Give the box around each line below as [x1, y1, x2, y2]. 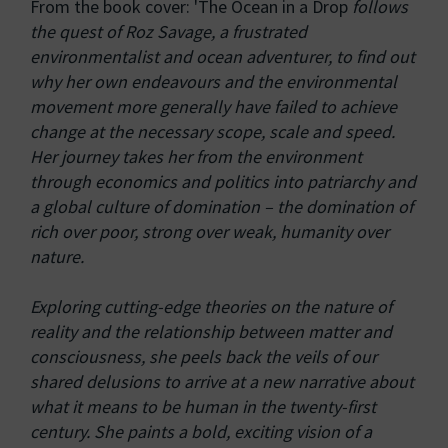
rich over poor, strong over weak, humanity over [30, 220, 389, 244]
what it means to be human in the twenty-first [30, 395, 376, 419]
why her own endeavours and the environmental [30, 70, 397, 94]
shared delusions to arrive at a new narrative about [30, 370, 414, 394]
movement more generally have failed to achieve [30, 95, 397, 119]
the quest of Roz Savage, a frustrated [30, 20, 307, 44]
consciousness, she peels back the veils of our [30, 345, 377, 369]
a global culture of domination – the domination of [30, 195, 413, 219]
